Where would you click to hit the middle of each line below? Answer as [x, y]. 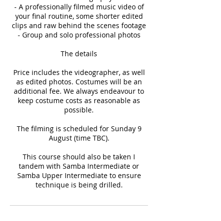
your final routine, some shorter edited [79, 16]
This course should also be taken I [79, 156]
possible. [79, 110]
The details [79, 53]
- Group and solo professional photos [79, 35]
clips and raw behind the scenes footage [79, 25]
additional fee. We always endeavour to [79, 91]
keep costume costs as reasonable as [79, 100]
